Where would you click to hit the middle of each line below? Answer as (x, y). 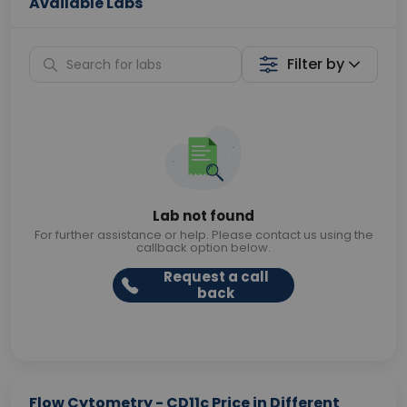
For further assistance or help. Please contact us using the (203, 235)
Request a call (216, 277)
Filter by (316, 64)
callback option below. (203, 248)
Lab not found (203, 216)
